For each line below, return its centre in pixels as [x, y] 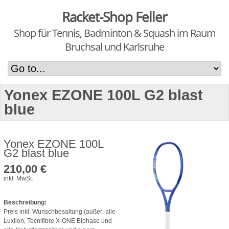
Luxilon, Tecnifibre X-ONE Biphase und [58, 221]
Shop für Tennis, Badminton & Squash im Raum [114, 33]
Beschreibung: [25, 202]
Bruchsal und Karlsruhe [114, 47]
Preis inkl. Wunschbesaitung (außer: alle [60, 211]
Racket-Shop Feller [114, 17]
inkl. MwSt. [18, 178]
